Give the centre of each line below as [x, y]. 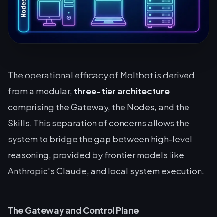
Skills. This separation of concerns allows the [99, 123]
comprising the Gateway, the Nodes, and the [99, 107]
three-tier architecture [122, 91]
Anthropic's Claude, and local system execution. [106, 170]
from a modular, [41, 91]
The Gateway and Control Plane [73, 210]
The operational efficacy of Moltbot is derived [101, 75]
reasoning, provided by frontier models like [96, 155]
